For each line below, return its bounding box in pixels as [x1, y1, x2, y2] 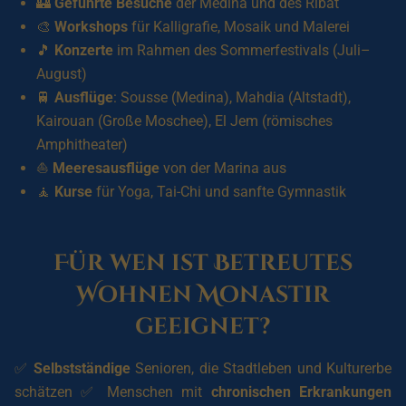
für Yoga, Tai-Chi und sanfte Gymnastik [92, 183, 346, 200]
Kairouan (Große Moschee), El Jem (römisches [36, 112, 333, 130]
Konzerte [54, 42, 113, 59]
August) [36, 65, 87, 82]
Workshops [54, 18, 128, 35]
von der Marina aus [159, 159, 286, 177]
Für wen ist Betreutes [53, 248, 353, 278]
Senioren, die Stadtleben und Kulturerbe [130, 360, 392, 377]
